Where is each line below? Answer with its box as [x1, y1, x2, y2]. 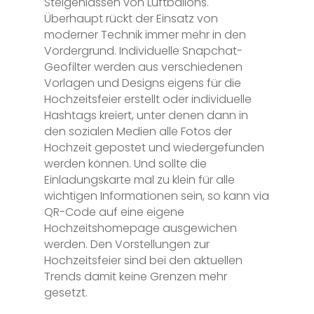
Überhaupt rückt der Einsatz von [43, 10, 218, 27]
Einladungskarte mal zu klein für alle [43, 171, 235, 188]
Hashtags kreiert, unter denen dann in [43, 107, 248, 123]
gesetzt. [43, 284, 88, 301]
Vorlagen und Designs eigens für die [43, 74, 241, 91]
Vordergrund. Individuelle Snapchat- [43, 42, 243, 59]
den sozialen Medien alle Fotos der [43, 123, 232, 139]
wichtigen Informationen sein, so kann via [43, 187, 269, 204]
